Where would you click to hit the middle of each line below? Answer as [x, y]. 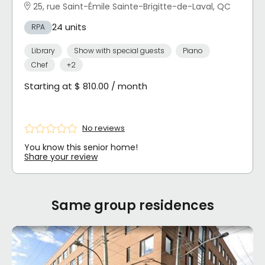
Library [43, 51]
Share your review [61, 156]
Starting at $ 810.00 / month [86, 86]
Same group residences [132, 205]
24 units [69, 27]
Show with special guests [119, 51]
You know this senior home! [81, 147]
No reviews [104, 128]
